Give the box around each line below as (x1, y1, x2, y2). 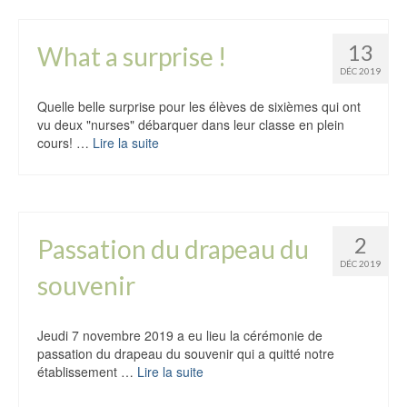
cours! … (37, 134, 93, 152)
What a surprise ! (37, 41, 226, 72)
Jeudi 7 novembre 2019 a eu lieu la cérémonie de (37, 326, 323, 344)
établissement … (37, 362, 137, 381)
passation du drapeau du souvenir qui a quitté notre (37, 344, 334, 362)
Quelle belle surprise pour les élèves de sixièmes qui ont (37, 97, 361, 115)
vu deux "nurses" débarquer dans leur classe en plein (37, 115, 344, 134)
